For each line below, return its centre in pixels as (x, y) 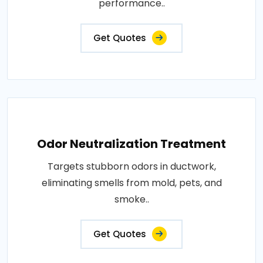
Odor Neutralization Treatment (131, 144)
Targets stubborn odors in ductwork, (131, 166)
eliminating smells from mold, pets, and (131, 183)
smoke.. (131, 199)
